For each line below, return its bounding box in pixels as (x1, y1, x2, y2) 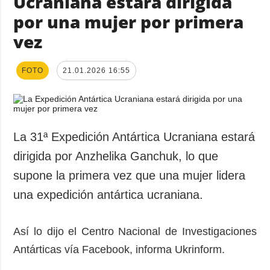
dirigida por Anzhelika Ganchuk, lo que (13, 149, 219, 163)
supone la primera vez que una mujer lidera (13, 168, 246, 182)
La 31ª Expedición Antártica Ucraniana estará (13, 130, 256, 143)
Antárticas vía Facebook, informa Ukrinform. (13, 243, 225, 256)
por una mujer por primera (13, 10, 244, 33)
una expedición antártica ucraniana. (13, 187, 204, 201)
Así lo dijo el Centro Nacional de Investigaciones (13, 225, 257, 237)
